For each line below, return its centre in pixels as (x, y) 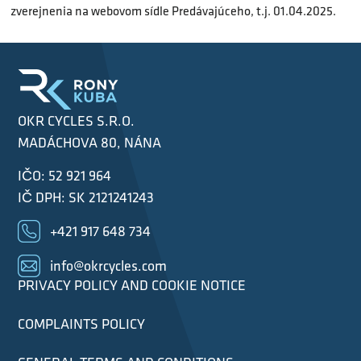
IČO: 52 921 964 (65, 176)
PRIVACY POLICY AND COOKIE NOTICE (132, 284)
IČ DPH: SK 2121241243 (86, 197)
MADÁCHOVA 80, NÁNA (90, 143)
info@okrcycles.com (109, 266)
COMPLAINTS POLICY (82, 323)
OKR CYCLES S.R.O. (77, 121)
